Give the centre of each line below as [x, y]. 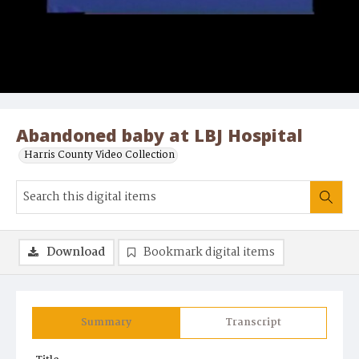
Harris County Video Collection [99, 155]
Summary [106, 323]
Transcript [253, 323]
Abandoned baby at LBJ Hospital [159, 135]
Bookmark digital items [209, 253]
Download [76, 253]
